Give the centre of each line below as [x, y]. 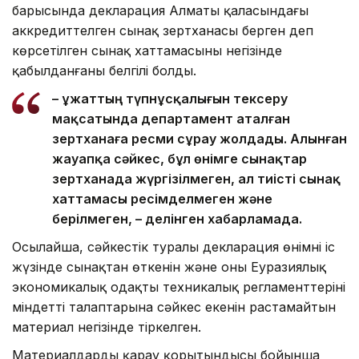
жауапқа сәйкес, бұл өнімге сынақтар [179, 158]
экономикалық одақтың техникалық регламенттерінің [179, 286]
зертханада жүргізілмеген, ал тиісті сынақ [196, 178]
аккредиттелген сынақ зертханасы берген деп [163, 30]
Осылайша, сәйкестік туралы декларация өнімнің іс [173, 246]
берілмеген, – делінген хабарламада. [177, 218]
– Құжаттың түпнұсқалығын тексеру [170, 98]
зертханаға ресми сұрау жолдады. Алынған [200, 138]
